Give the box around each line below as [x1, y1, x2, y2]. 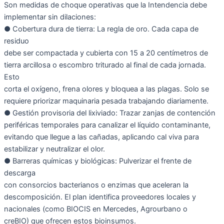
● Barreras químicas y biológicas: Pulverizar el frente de [4, 156, 191, 165]
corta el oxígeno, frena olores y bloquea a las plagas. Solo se [4, 84, 209, 93]
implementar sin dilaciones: [4, 12, 96, 21]
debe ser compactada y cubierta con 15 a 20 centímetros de [4, 48, 208, 57]
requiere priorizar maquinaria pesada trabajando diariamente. [4, 96, 208, 105]
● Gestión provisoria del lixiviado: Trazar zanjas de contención [4, 108, 215, 117]
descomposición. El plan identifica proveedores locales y [4, 192, 196, 201]
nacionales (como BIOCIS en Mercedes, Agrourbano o [4, 204, 187, 213]
